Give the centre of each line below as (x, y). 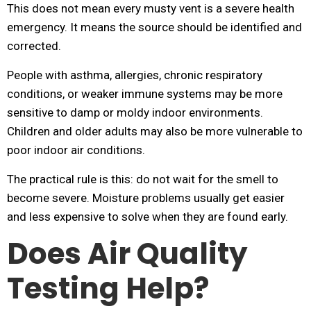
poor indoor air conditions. (76, 150)
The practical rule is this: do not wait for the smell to (143, 179)
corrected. (34, 46)
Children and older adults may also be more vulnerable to (155, 131)
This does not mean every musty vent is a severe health (151, 8)
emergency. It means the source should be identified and (154, 27)
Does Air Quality (127, 254)
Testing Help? (108, 288)
